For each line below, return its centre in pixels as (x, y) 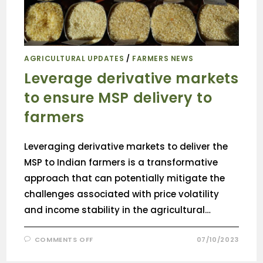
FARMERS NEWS (163, 58)
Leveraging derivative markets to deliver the (126, 146)
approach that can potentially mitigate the (125, 178)
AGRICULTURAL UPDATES (74, 58)
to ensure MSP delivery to (118, 97)
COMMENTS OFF (64, 239)
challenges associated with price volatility (122, 194)
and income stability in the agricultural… (118, 210)
